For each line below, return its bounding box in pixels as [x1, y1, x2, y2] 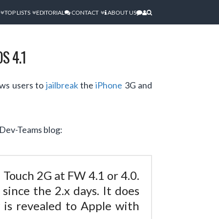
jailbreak [45, 79, 78, 90]
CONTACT [70, 9, 99, 16]
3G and [122, 79, 153, 90]
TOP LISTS [4, 9, 30, 16]
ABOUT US [107, 9, 136, 16]
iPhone [95, 79, 123, 90]
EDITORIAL [36, 9, 65, 16]
